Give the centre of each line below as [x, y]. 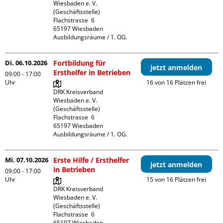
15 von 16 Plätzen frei [176, 179]
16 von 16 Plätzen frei [176, 82]
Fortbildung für [80, 63]
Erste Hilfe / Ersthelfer [91, 160]
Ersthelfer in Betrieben [92, 72]
